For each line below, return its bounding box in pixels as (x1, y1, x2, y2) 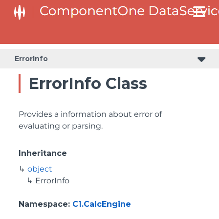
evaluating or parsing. (19, 121, 103, 131)
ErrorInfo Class (28, 74, 147, 93)
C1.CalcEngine (72, 199, 131, 209)
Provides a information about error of (19, 109, 162, 119)
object (27, 164, 52, 174)
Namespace (19, 199, 68, 209)
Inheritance (19, 149, 67, 158)
